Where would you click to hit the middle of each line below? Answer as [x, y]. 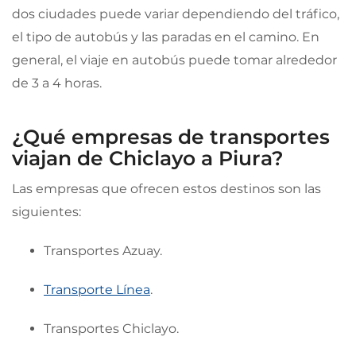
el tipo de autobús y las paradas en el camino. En [166, 37]
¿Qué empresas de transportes [171, 137]
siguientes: [46, 212]
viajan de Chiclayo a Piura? [148, 158]
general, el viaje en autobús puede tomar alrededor [174, 60]
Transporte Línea [97, 290]
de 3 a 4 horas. [57, 83]
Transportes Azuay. [103, 251]
